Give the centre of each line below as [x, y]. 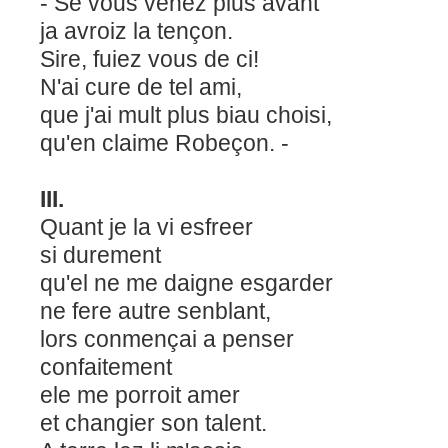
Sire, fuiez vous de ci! [152, 59]
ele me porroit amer [143, 395]
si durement [103, 255]
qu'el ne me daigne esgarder [189, 283]
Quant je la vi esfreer [149, 227]
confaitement [109, 367]
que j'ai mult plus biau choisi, [189, 115]
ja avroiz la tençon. [139, 31]
